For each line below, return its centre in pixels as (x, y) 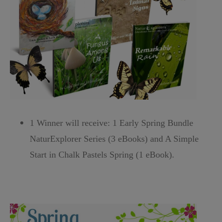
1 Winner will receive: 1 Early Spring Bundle (111, 123)
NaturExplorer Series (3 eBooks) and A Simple (114, 139)
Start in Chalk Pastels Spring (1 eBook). (102, 155)
